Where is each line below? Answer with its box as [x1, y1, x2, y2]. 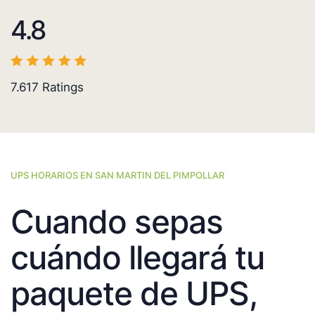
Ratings [39, 80, 84, 95]
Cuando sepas [11, 202, 223, 242]
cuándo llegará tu [11, 238, 264, 278]
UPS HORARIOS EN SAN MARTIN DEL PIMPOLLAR [11, 169, 224, 181]
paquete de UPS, [11, 274, 257, 314]
